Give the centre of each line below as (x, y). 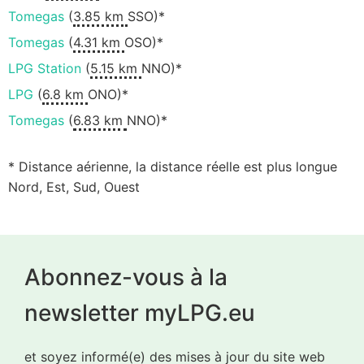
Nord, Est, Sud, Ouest (74, 187)
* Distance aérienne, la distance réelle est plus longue (173, 167)
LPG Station (45, 69)
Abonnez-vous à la (126, 277)
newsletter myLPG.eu (140, 312)
